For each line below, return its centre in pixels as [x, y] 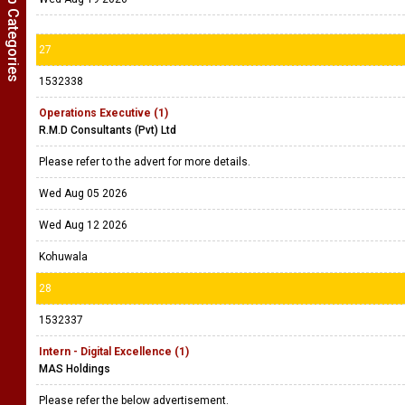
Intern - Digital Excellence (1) [114, 352]
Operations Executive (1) [104, 113]
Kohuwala [63, 257]
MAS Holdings [75, 369]
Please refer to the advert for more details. [146, 162]
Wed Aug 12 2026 [83, 225]
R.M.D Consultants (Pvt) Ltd [108, 130]
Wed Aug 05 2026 [83, 193]
